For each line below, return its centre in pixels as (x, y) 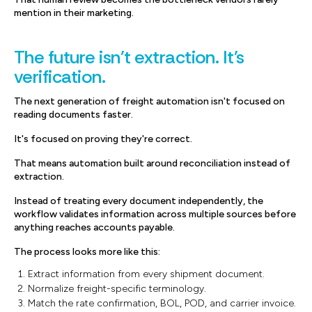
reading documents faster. (73, 115)
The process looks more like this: (87, 252)
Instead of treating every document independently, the (139, 201)
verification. (60, 77)
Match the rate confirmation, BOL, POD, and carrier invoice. (162, 303)
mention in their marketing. (74, 13)
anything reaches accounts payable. (94, 227)
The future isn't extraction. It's (129, 57)
